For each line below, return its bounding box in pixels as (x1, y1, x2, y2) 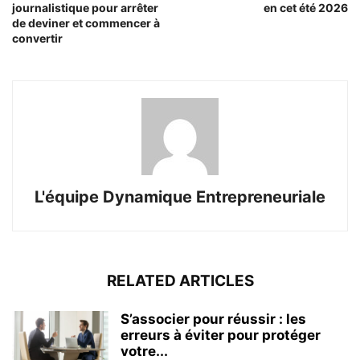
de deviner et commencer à (12, 16, 160, 31)
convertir (12, 31, 63, 46)
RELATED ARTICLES (106, 272, 254, 291)
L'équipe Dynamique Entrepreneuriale (35, 187, 325, 207)
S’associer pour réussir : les (121, 311, 306, 328)
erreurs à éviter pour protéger (121, 327, 321, 344)
